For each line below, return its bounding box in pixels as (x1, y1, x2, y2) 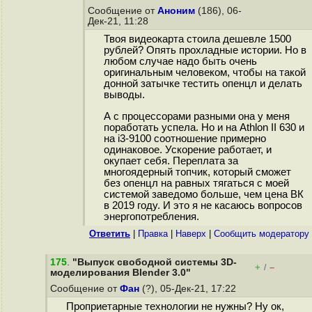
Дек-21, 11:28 (88, 16, 151, 26)
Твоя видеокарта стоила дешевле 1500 (103, 33, 291, 45)
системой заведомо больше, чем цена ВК (103, 189, 304, 201)
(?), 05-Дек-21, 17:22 (139, 283, 239, 294)
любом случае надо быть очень (103, 56, 257, 68)
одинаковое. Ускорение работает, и (103, 144, 272, 156)
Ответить (89, 228, 130, 239)
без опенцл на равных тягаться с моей (103, 178, 289, 189)
